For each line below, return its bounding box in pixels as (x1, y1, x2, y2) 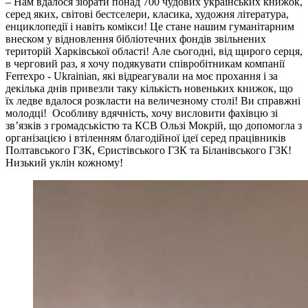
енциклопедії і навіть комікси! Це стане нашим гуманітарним (5, 20, 294, 32)
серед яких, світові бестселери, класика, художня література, (5, 8, 289, 20)
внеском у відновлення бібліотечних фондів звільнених (5, 32, 266, 45)
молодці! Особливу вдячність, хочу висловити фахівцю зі (5, 107, 278, 119)
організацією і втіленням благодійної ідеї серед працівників (5, 131, 286, 144)
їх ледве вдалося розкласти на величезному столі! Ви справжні (5, 94, 300, 107)
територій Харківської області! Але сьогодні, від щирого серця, (5, 45, 302, 57)
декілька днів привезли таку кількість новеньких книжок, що (5, 82, 293, 94)
